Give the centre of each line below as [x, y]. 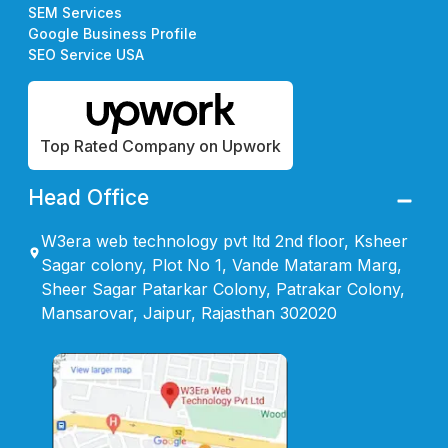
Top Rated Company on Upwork [160, 145]
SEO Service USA [86, 54]
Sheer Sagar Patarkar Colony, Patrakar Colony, [222, 288]
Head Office [88, 197]
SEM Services [75, 12]
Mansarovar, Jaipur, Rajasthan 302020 [188, 312]
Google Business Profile [112, 33]
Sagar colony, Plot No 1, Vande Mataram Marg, [221, 264]
